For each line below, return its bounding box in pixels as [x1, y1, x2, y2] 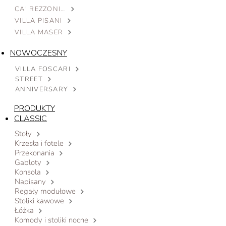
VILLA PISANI [15, 16, 63, 25]
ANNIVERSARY [15, 85, 69, 94]
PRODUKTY [14, 103, 55, 114]
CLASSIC [14, 113, 47, 124]
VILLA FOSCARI [15, 65, 71, 74]
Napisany [15, 177, 46, 187]
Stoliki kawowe [15, 196, 64, 206]
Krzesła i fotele [15, 138, 64, 148]
